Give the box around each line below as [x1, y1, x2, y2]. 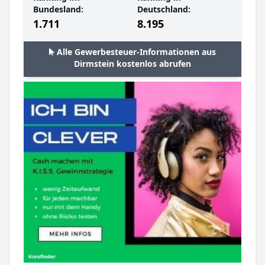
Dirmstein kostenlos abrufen [74, 57, 191, 69]
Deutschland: [137, 3, 190, 15]
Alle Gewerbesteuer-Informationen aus [57, 46, 216, 57]
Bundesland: [33, 3, 83, 15]
